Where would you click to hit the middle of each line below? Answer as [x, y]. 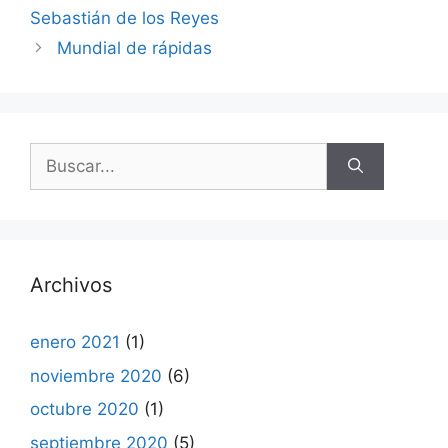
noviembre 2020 [96, 375]
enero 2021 [75, 342]
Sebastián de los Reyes [124, 18]
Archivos [71, 285]
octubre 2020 [84, 409]
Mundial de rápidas [135, 48]
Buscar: [59, 154]
